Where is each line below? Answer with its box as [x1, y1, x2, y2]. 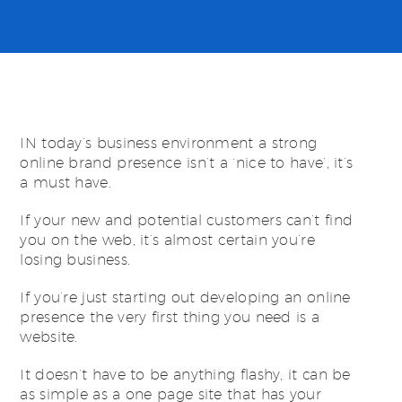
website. [20, 328, 78, 345]
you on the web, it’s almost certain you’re [20, 232, 315, 249]
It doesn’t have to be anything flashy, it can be [20, 366, 351, 383]
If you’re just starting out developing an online [20, 289, 351, 306]
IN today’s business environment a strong [20, 135, 318, 152]
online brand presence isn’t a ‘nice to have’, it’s [20, 154, 354, 171]
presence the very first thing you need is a [20, 309, 320, 326]
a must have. [20, 174, 111, 191]
